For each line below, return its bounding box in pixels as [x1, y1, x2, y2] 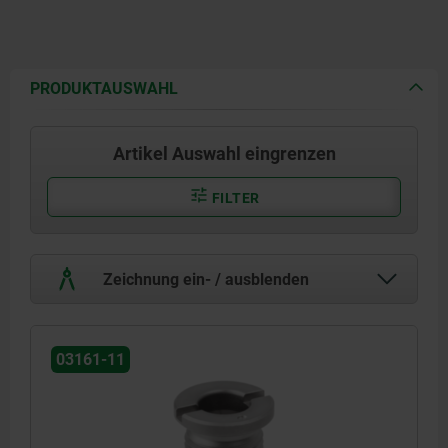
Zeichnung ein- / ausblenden [99, 269, 309, 289]
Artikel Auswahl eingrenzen [112, 142, 336, 164]
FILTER [208, 189, 260, 206]
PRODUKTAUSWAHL [30, 78, 178, 98]
